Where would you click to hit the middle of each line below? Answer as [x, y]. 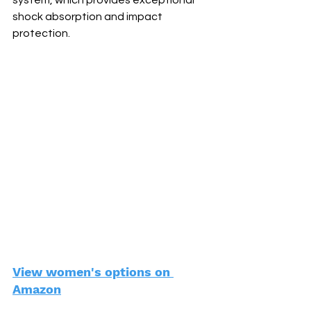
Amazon [37, 289]
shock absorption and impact [89, 17]
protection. [41, 34]
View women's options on [93, 271]
